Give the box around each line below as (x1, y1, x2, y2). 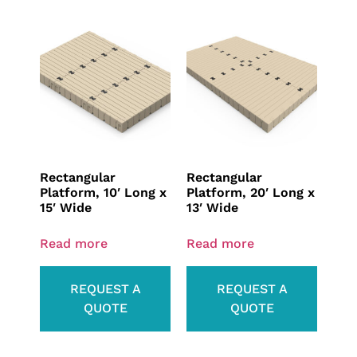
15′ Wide (40, 200, 92, 216)
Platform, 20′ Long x (186, 185, 315, 201)
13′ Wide (186, 200, 238, 216)
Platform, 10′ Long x (40, 185, 167, 201)
